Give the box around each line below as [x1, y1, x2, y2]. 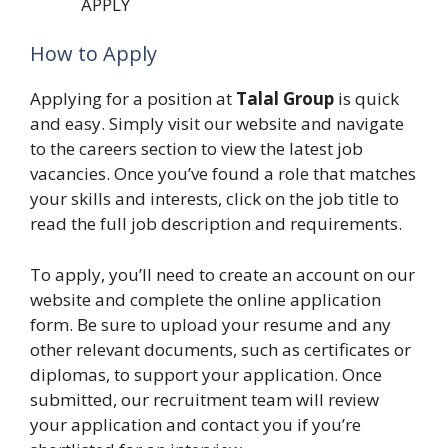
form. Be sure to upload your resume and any [30, 312, 391, 336]
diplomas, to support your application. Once [30, 362, 382, 386]
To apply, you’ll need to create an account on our [30, 262, 415, 286]
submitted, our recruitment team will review [30, 387, 379, 411]
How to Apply [30, 40, 157, 67]
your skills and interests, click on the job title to [30, 187, 399, 210]
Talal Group [232, 87, 338, 110]
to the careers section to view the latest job [30, 137, 363, 160]
